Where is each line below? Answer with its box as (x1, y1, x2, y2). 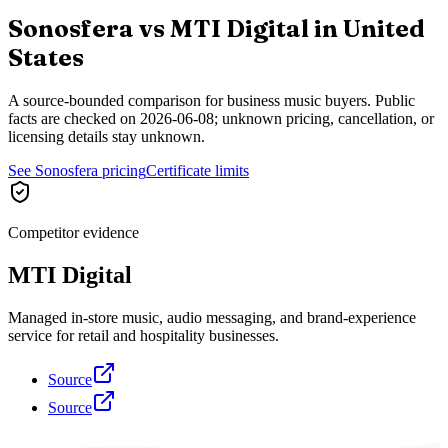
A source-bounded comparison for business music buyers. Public (8, 91, 415, 109)
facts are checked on (8, 109, 136, 127)
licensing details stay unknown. (8, 127, 205, 145)
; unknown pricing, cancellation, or (214, 109, 434, 127)
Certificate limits (146, 161, 249, 179)
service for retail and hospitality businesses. (8, 326, 279, 344)
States (8, 42, 84, 72)
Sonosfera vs (8, 13, 170, 43)
